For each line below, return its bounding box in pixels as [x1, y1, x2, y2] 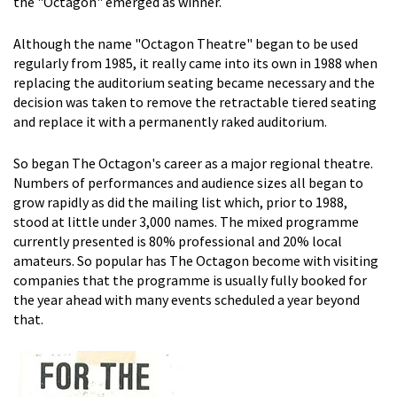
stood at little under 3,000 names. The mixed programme [13, 212, 359, 230]
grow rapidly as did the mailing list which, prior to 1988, [13, 192, 347, 211]
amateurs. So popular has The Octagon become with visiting [13, 251, 378, 269]
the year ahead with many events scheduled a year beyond [13, 290, 360, 308]
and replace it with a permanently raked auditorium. [13, 112, 327, 130]
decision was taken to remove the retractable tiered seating [13, 92, 377, 111]
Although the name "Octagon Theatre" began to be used [13, 34, 358, 52]
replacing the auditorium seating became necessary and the [13, 73, 375, 91]
